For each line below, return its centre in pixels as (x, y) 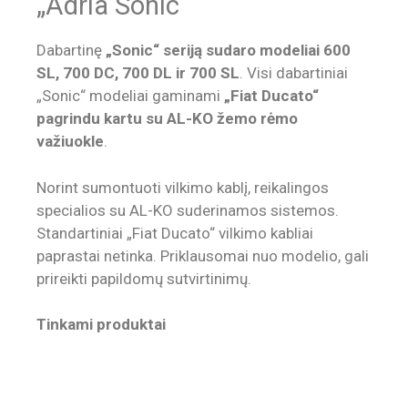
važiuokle (70, 142)
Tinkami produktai (101, 325)
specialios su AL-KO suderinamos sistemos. (188, 210)
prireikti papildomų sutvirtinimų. (144, 278)
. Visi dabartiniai (294, 73)
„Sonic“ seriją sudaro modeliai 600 (228, 51)
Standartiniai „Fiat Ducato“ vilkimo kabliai (175, 233)
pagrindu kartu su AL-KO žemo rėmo (167, 119)
